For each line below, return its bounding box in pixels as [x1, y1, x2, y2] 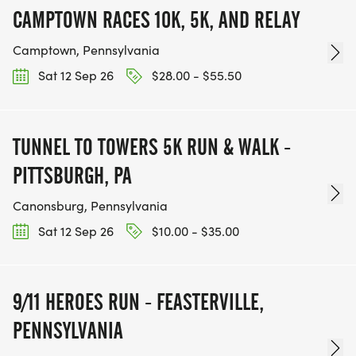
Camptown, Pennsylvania [13, 41, 160, 59]
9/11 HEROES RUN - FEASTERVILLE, [13, 288, 264, 315]
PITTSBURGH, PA [13, 161, 132, 189]
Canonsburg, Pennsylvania [13, 196, 168, 214]
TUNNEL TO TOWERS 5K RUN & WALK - [13, 133, 291, 161]
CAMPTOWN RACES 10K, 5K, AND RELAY [13, 6, 300, 34]
